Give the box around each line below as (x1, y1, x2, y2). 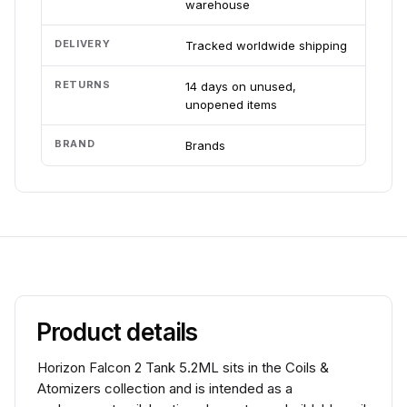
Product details (37, 318, 199, 346)
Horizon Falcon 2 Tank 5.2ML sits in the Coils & (37, 359, 329, 376)
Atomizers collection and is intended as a (37, 380, 293, 397)
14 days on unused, (185, 79, 296, 94)
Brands (185, 138, 225, 153)
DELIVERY (55, 37, 111, 50)
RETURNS (55, 78, 111, 91)
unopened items (185, 97, 277, 112)
